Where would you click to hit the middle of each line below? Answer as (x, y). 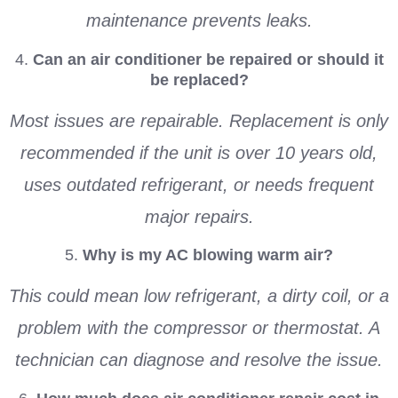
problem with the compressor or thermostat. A (199, 328)
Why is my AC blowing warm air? (208, 255)
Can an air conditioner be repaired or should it (208, 59)
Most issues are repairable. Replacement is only (199, 120)
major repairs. (199, 216)
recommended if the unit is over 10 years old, (199, 152)
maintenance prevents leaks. (199, 21)
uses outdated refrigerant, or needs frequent (199, 184)
